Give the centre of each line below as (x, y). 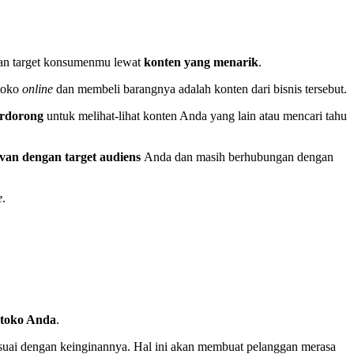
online (38, 89)
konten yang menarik (201, 62)
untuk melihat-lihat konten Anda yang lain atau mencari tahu (197, 116)
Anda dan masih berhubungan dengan (239, 157)
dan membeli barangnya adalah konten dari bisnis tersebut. (200, 89)
